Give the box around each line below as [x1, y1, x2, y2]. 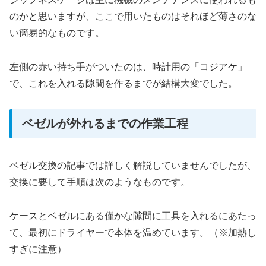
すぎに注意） [9, 244, 66, 255]
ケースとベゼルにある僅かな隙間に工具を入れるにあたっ [9, 211, 256, 221]
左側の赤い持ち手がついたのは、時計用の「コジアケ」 [9, 62, 247, 72]
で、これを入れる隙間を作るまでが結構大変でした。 [9, 78, 237, 89]
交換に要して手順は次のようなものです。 [9, 177, 190, 188]
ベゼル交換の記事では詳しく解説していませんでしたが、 [9, 160, 256, 171]
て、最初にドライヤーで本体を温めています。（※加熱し [9, 227, 256, 238]
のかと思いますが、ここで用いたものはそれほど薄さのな [9, 11, 256, 22]
